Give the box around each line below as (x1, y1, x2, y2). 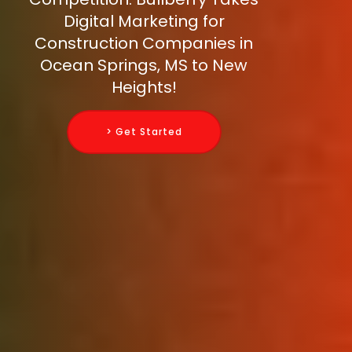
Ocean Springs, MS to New (40, 54, 247, 77)
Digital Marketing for (63, 10, 225, 33)
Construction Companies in (35, 32, 253, 55)
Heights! (111, 76, 177, 99)
